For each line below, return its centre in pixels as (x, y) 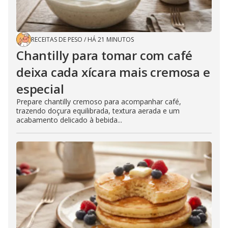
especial (40, 89)
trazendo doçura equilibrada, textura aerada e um (98, 111)
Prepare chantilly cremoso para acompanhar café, (99, 102)
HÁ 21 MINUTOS (111, 40)
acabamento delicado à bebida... (69, 120)
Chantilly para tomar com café (105, 55)
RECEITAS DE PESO (57, 40)
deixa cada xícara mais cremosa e (113, 72)
